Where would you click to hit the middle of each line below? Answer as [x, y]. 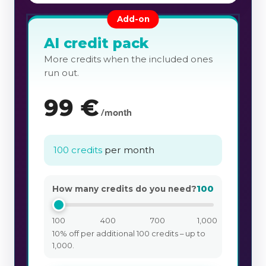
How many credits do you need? [124, 189]
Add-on [133, 19]
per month [128, 150]
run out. [61, 73]
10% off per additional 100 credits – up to [129, 233]
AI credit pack [96, 43]
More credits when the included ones [128, 60]
